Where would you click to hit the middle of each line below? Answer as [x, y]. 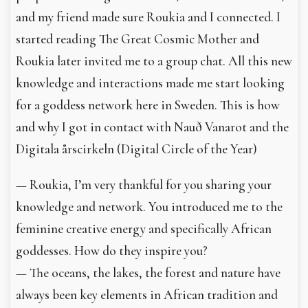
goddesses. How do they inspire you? [112, 251]
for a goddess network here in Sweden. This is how [148, 105]
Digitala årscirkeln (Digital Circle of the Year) [136, 149]
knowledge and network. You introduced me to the [149, 207]
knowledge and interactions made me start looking [150, 83]
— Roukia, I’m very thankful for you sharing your [144, 185]
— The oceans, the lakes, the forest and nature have [148, 273]
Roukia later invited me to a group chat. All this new [154, 61]
